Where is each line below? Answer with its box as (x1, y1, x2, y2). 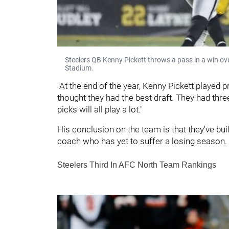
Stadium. (65, 63, 94, 72)
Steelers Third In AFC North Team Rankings (57, 160, 216, 169)
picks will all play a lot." (57, 104, 143, 114)
